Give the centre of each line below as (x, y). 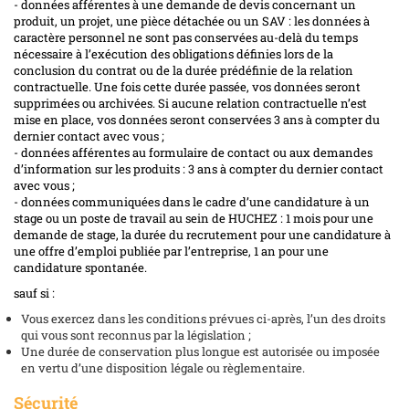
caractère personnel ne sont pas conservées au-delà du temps (186, 37)
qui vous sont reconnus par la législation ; (136, 335)
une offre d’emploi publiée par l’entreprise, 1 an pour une (171, 251)
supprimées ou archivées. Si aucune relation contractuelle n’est (190, 103)
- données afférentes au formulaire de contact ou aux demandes (193, 152)
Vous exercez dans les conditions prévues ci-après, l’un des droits (204, 318)
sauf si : (34, 293)
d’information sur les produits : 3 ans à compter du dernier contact (199, 168)
